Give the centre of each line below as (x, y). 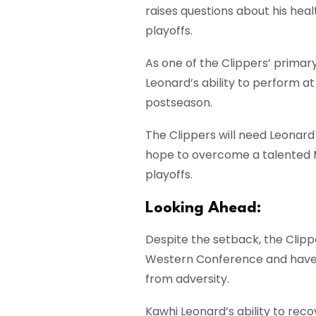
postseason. (179, 103)
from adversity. (187, 279)
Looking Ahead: (203, 208)
